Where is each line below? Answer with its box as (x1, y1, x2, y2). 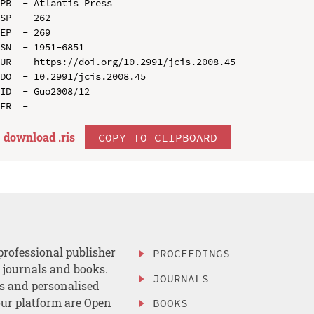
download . (3, 129, 61, 144)
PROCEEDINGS (153, 245, 231, 260)
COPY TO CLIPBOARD (97, 130, 217, 144)
